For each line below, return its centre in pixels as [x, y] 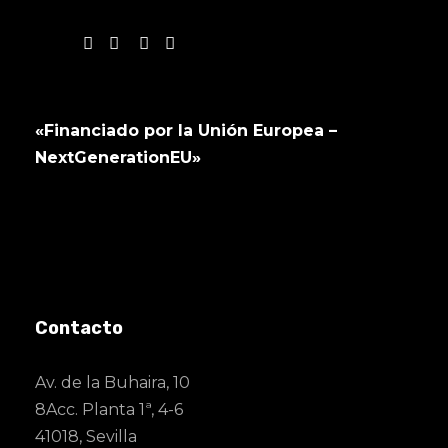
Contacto [79, 328]
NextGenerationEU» [118, 157]
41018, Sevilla [86, 436]
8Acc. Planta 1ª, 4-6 [109, 409]
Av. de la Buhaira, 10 [112, 382]
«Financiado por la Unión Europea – [186, 130]
